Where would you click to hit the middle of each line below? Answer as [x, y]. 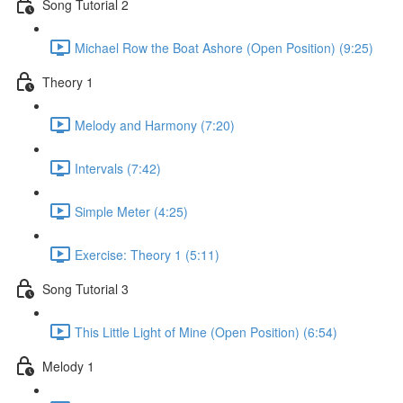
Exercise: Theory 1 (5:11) [147, 254]
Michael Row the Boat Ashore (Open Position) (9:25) [224, 47]
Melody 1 [68, 366]
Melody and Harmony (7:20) [155, 125]
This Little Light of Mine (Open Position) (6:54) [206, 331]
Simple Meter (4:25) [131, 211]
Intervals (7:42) [118, 168]
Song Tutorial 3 [85, 288]
